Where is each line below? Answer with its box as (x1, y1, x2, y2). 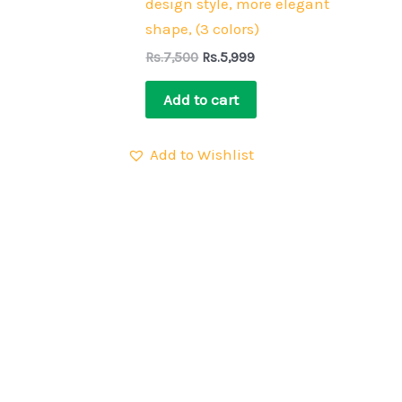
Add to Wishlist (150, 144, 254, 163)
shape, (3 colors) (145, 20, 260, 39)
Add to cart (163, 91, 240, 109)
